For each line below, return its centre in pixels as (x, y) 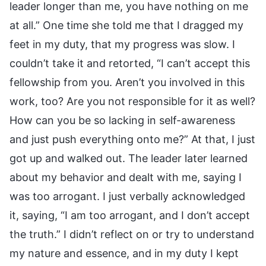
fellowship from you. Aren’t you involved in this (127, 82)
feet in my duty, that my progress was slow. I (122, 44)
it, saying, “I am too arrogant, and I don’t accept (130, 215)
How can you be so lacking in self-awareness (122, 120)
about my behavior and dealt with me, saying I (126, 177)
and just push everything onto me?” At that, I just (132, 139)
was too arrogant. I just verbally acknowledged (127, 196)
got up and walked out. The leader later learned (129, 158)
